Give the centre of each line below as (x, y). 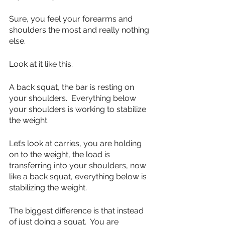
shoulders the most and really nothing (80, 30)
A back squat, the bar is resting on (73, 87)
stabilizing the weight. (50, 188)
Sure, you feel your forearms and (72, 19)
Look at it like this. (41, 64)
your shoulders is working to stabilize (79, 109)
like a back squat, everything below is (79, 177)
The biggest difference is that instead (77, 211)
